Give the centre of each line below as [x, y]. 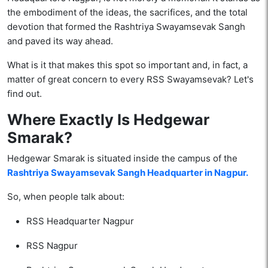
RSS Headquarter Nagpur [80, 221]
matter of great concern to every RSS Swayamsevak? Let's [130, 80]
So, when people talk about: [66, 197]
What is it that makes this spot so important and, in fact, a [127, 65]
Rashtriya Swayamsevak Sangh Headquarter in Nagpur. [128, 173]
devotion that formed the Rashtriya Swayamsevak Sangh [126, 27]
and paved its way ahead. [60, 41]
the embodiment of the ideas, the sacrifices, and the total [127, 13]
